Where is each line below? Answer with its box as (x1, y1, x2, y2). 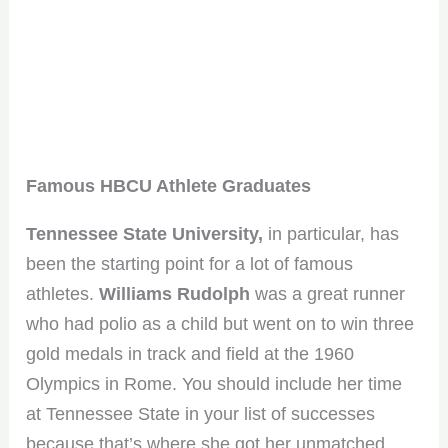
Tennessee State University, (26, 223, 269, 244)
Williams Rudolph (99, 283, 251, 304)
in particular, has (268, 223, 400, 244)
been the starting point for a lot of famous (26, 253, 354, 274)
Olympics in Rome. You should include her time (26, 373, 403, 394)
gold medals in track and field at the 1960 (26, 343, 355, 364)
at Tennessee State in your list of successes (26, 403, 376, 424)
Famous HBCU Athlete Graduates (26, 175, 312, 196)
